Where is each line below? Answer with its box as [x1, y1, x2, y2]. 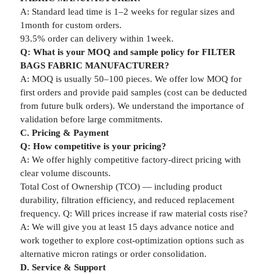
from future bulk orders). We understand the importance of [20, 101, 244, 111]
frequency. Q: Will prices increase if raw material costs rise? [20, 209, 248, 218]
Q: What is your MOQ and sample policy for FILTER [20, 47, 235, 57]
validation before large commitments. [20, 114, 163, 124]
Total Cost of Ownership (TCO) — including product [20, 182, 222, 191]
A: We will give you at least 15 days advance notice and [20, 222, 234, 232]
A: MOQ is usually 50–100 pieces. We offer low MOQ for [20, 74, 242, 84]
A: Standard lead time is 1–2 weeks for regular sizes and [20, 7, 235, 17]
